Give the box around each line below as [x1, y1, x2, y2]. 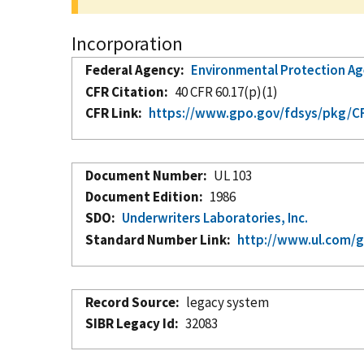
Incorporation [71, 31, 183, 55]
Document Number [85, 166, 203, 184]
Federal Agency [85, 60, 180, 79]
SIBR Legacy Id [85, 314, 175, 332]
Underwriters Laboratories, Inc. [122, 208, 309, 227]
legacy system [186, 292, 270, 311]
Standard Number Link [85, 230, 227, 249]
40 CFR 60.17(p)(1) [175, 82, 279, 101]
